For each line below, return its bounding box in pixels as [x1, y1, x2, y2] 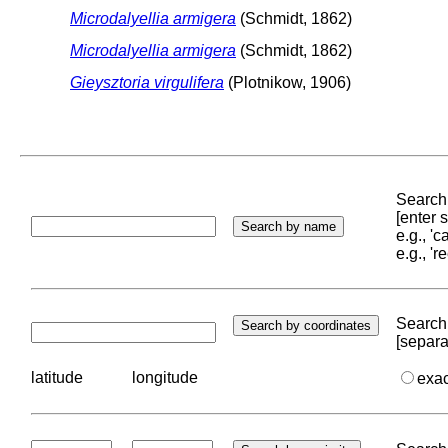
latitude [31, 368, 83, 386]
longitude [132, 368, 198, 386]
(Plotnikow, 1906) [224, 73, 351, 91]
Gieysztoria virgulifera [70, 73, 224, 91]
